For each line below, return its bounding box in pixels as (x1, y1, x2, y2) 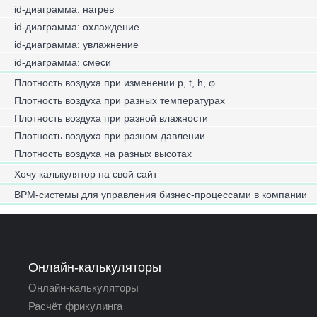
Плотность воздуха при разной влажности (14, 113, 208, 124)
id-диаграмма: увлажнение (14, 39, 139, 50)
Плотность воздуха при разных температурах (14, 95, 225, 106)
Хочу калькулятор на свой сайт (14, 168, 157, 180)
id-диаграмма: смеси (14, 57, 111, 68)
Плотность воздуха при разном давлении (14, 130, 205, 142)
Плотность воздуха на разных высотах (14, 148, 192, 159)
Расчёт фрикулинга (28, 300, 122, 312)
